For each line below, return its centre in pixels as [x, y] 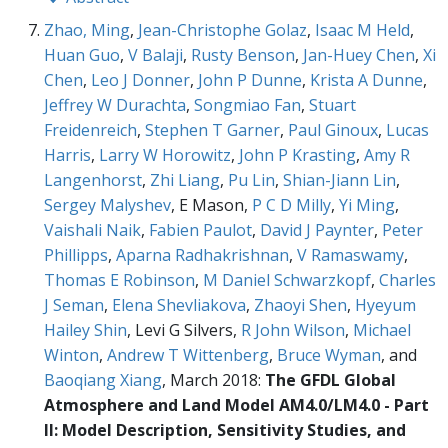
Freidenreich [90, 130]
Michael [382, 330]
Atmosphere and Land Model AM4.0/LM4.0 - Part [236, 405]
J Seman [74, 305]
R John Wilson [293, 330]
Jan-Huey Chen [359, 55]
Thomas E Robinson [119, 280]
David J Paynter [317, 230]
